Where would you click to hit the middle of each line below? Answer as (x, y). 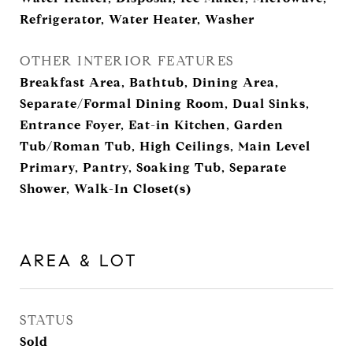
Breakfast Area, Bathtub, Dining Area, (149, 82)
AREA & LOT (79, 261)
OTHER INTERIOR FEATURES (127, 61)
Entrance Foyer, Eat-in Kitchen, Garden (152, 125)
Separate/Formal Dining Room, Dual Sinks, (165, 104)
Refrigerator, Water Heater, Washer (137, 19)
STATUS (46, 320)
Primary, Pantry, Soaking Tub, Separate (153, 167)
